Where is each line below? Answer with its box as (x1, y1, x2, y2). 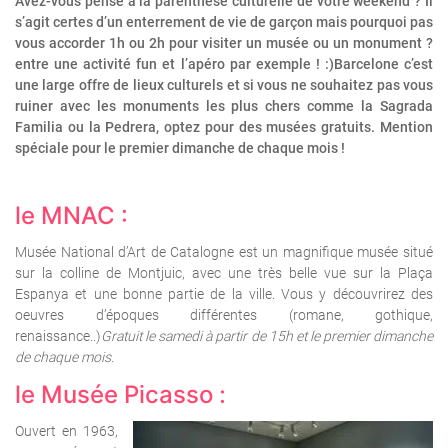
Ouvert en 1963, (15, 423, 118, 440)
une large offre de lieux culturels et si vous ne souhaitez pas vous (15, 77, 433, 94)
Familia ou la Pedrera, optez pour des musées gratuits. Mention (15, 119, 433, 136)
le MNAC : (15, 201, 128, 231)
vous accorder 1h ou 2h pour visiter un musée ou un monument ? (15, 35, 433, 52)
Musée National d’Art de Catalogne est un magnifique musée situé (15, 244, 433, 261)
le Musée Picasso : (15, 380, 226, 410)
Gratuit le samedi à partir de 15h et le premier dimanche (101, 328, 433, 345)
